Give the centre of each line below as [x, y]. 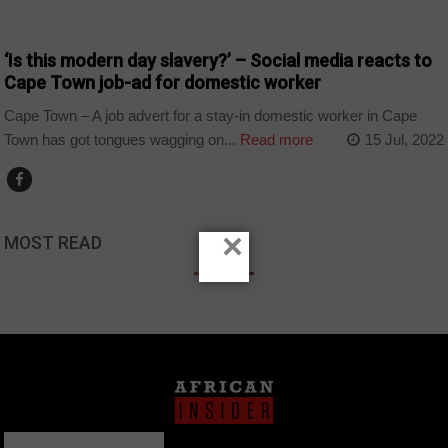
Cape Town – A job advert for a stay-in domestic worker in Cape [211, 115]
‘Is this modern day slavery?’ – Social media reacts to [218, 61]
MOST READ [53, 242]
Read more [275, 139]
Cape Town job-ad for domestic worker [163, 83]
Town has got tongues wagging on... [120, 139]
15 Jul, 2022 [404, 139]
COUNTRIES [48, 17]
